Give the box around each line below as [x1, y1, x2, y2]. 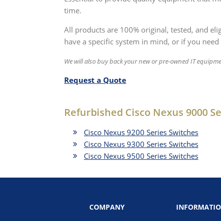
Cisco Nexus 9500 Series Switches [84, 151, 198, 161]
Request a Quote [64, 75, 126, 85]
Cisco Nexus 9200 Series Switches [84, 127, 198, 137]
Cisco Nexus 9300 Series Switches [84, 139, 198, 149]
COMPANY [89, 202, 125, 212]
